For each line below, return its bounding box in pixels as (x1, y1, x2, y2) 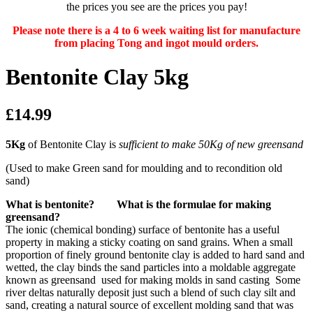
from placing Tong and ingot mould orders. (54, 37, 259, 49)
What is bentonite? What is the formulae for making (6, 198, 271, 210)
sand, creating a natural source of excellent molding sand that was (6, 298, 293, 311)
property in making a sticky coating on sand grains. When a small (6, 235, 293, 248)
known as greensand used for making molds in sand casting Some (6, 273, 300, 286)
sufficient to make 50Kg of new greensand (119, 138, 303, 150)
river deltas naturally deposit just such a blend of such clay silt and (6, 286, 296, 298)
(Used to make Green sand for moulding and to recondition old (6, 161, 282, 174)
